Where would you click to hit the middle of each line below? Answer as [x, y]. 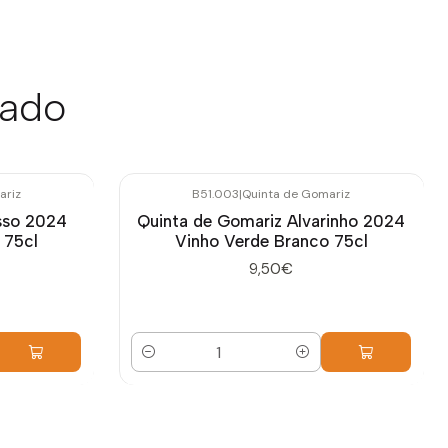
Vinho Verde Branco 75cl [271, 240]
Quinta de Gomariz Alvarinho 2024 [271, 220]
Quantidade [171, 363]
